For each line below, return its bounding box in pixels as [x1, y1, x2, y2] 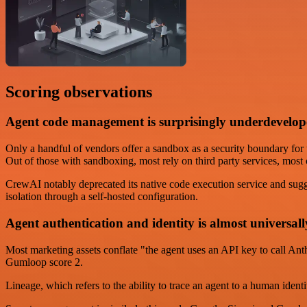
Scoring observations [5, 82, 152, 101]
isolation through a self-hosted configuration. [5, 191, 198, 203]
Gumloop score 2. [5, 256, 83, 268]
